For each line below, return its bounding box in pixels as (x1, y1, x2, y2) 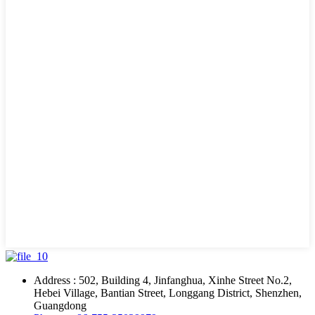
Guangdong (34, 299, 86, 311)
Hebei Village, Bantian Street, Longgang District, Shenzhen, (34, 286, 302, 299)
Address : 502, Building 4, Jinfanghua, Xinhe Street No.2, (34, 274, 292, 286)
